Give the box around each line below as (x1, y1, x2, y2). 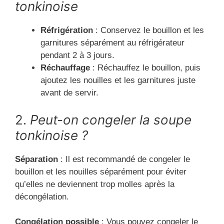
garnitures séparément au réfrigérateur (40, 38, 184, 48)
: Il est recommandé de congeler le (58, 154, 190, 164)
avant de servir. (40, 88, 98, 98)
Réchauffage (40, 63, 90, 73)
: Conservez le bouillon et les (93, 25, 204, 35)
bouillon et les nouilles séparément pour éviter (15, 166, 186, 176)
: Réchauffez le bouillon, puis (90, 63, 200, 73)
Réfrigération (40, 25, 93, 35)
